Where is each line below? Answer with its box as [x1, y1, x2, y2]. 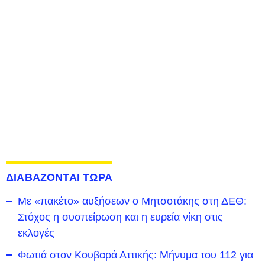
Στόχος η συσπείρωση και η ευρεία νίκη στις [18, 211, 223, 223]
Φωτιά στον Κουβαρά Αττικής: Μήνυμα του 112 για [18, 249, 253, 261]
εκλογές [18, 227, 54, 239]
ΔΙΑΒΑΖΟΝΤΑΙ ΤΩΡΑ [6, 172, 112, 183]
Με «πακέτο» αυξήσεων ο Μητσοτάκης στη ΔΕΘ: [18, 195, 247, 207]
